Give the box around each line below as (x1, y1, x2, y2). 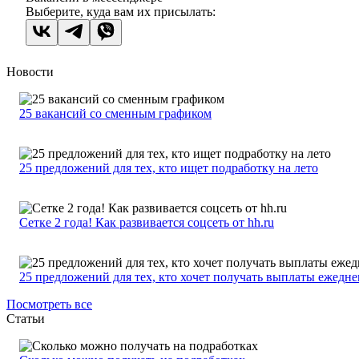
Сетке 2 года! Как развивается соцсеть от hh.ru (19, 216, 274, 230)
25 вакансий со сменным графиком (19, 107, 212, 121)
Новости (6, 65, 54, 79)
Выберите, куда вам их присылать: (26, 5, 216, 19)
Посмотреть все (6, 297, 92, 312)
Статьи (6, 312, 45, 326)
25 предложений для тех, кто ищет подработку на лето (19, 161, 318, 175)
